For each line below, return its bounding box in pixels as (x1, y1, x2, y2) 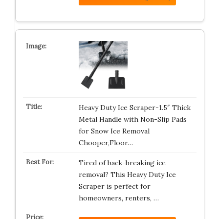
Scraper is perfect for (78, 182, 151, 191)
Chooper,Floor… (78, 138, 133, 148)
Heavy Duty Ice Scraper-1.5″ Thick (78, 103, 191, 112)
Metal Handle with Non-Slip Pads (78, 115, 187, 124)
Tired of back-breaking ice (78, 158, 166, 168)
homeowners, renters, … (78, 194, 159, 203)
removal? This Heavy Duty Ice (78, 170, 176, 179)
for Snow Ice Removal (78, 127, 150, 136)
